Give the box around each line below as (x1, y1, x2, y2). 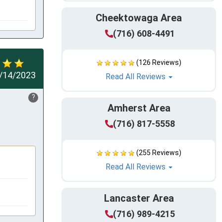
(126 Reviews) (136, 58, 181, 67)
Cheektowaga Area (96, 12, 182, 24)
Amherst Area (107, 102, 170, 114)
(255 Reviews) (136, 149, 181, 157)
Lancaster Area (104, 192, 174, 205)
